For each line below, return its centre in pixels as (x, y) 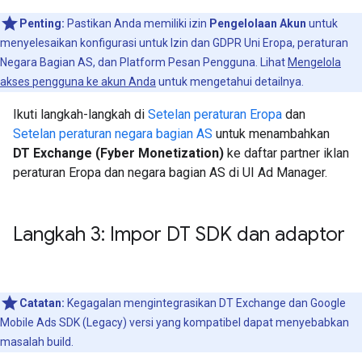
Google (328, 303)
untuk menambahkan (271, 134)
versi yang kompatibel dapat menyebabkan (238, 323)
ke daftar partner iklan (286, 154)
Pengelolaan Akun (258, 24)
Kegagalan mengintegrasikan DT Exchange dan (187, 303)
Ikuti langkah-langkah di (80, 115)
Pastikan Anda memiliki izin (137, 24)
